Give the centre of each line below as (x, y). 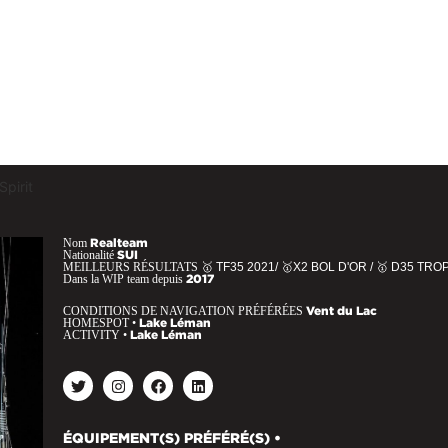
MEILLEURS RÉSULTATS (132, 267)
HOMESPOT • (101, 323)
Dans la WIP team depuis (124, 279)
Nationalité (90, 255)
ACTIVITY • (96, 335)
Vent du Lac (341, 310)
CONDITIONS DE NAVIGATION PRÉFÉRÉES (184, 311)
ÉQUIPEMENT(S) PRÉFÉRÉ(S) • (172, 438)
